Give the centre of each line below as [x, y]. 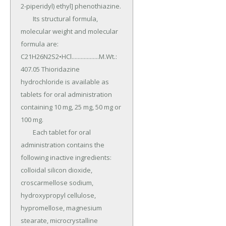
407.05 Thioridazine [50, 69]
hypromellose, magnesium [61, 208]
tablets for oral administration [66, 95]
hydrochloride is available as [65, 82]
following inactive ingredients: [66, 158]
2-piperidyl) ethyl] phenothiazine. [71, 6]
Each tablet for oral [27, 132]
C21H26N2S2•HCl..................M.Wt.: [69, 57]
